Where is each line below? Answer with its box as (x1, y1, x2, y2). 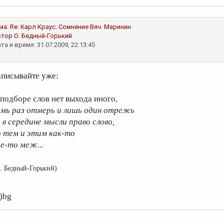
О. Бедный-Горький (14, 32, 72, 39)
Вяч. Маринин (90, 23, 131, 30)
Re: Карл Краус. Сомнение (10, 23, 88, 30)
